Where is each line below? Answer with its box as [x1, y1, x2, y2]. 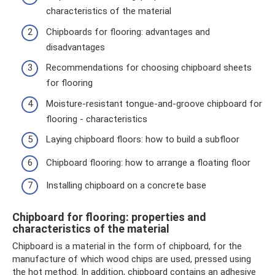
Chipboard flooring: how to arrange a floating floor [46, 157, 250, 168]
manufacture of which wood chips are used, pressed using [12, 254, 251, 265]
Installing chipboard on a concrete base [46, 180, 206, 191]
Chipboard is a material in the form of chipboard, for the [12, 241, 242, 252]
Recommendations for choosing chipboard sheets [46, 62, 252, 73]
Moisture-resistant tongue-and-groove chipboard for [46, 98, 262, 109]
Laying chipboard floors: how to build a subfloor [46, 134, 239, 145]
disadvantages [46, 41, 105, 53]
